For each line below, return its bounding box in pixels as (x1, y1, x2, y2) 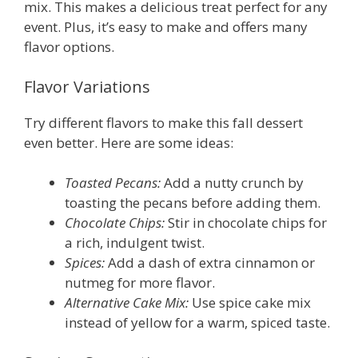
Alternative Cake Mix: (65, 293, 189, 312)
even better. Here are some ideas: (24, 133, 233, 152)
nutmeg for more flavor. (65, 273, 215, 292)
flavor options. (24, 38, 114, 57)
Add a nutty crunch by (161, 173, 304, 193)
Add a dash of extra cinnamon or (105, 253, 315, 272)
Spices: (65, 253, 105, 272)
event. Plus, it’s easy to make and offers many (24, 18, 308, 37)
